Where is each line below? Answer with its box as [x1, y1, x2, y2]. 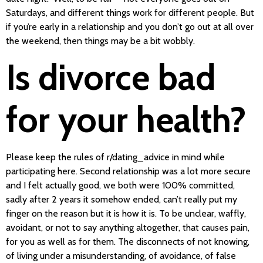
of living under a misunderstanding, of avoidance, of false [6, 250, 236, 262]
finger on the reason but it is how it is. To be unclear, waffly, [6, 208, 246, 220]
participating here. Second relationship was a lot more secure [6, 166, 251, 177]
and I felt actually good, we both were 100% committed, [6, 180, 235, 191]
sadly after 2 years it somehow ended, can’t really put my [6, 194, 237, 205]
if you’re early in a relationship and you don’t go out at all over [6, 21, 254, 32]
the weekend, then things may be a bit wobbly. [6, 35, 195, 46]
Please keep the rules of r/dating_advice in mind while [6, 151, 225, 163]
